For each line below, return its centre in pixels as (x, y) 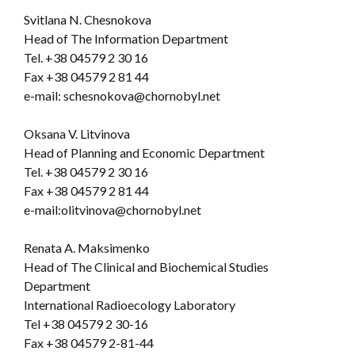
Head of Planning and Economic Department (144, 152)
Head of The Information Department (126, 38)
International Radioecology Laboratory (130, 304)
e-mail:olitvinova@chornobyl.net (113, 209)
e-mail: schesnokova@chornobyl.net (122, 95)
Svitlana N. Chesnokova (88, 19)
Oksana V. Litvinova (77, 133)
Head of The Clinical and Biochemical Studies (146, 266)
